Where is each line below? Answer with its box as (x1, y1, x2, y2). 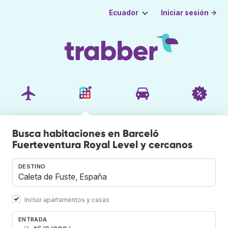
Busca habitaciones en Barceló (12, 127, 159, 139)
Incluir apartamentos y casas (24, 195, 109, 204)
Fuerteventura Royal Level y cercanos (12, 138, 192, 151)
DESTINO (18, 162, 46, 170)
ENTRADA (18, 215, 47, 223)
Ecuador (108, 9, 138, 17)
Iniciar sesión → (161, 8, 217, 17)
